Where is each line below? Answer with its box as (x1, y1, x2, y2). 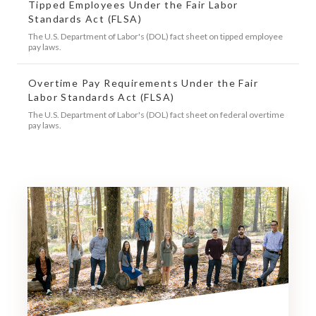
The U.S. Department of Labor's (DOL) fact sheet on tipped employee (28, 30, 283, 42)
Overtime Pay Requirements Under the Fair (28, 76, 258, 89)
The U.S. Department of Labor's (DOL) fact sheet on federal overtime (28, 109, 284, 120)
